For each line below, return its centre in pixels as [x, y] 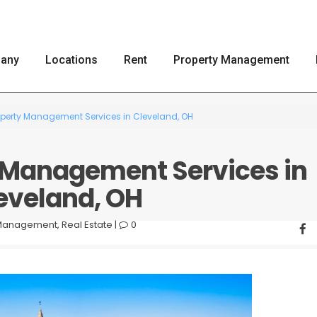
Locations [71, 60]
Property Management [231, 60]
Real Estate [87, 225]
